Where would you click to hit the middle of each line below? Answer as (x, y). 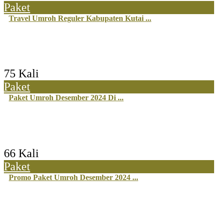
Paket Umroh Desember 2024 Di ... (66, 98)
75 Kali (21, 74)
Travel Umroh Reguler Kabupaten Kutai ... (80, 18)
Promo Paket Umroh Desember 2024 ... (73, 177)
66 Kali (21, 153)
